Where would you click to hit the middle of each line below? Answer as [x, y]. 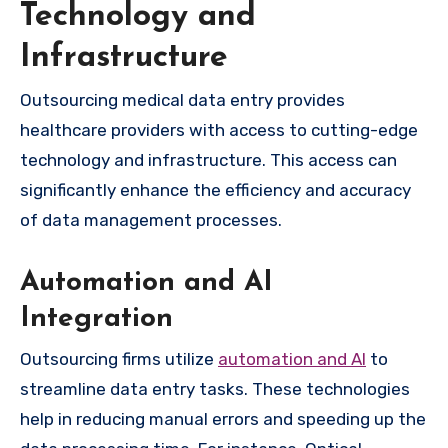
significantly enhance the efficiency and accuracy [215, 190]
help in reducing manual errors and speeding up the [223, 418]
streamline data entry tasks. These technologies [215, 388]
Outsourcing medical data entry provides [182, 100]
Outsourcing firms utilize [119, 358]
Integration [96, 319]
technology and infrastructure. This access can [208, 160]
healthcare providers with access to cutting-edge [219, 130]
